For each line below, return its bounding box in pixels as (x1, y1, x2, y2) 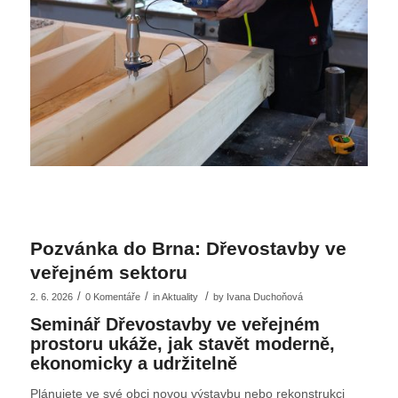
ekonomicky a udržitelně (29, 354, 237, 374)
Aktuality (161, 291, 198, 303)
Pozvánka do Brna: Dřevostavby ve (29, 238, 346, 259)
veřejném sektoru (29, 262, 187, 283)
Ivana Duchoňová (226, 291, 303, 303)
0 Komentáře (84, 291, 140, 303)
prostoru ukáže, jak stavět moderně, (29, 334, 335, 354)
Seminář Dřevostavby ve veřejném (29, 314, 320, 335)
